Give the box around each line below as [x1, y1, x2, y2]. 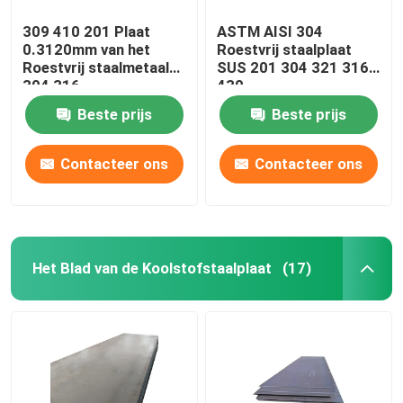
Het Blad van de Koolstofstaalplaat [31, 258, 272, 277]
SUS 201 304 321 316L [217, 58, 378, 76]
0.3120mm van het [22, 40, 151, 58]
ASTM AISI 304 [217, 22, 324, 40]
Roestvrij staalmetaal [22, 58, 170, 76]
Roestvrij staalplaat [217, 40, 353, 58]
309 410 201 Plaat [22, 22, 151, 40]
